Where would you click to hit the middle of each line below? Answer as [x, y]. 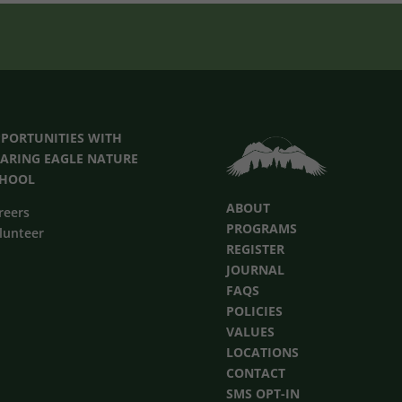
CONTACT [256, 372]
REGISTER [256, 249]
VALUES [251, 331]
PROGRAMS [262, 228]
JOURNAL [256, 269]
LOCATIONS [263, 352]
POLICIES [255, 310]
